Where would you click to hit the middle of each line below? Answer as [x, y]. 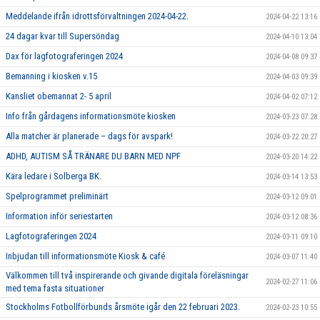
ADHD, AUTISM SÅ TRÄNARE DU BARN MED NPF [93, 156]
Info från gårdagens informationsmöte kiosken [91, 116]
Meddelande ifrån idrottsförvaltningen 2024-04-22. [97, 16]
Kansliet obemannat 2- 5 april [59, 96]
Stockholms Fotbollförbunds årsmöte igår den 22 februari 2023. [123, 306]
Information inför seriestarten [59, 216]
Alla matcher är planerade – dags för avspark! [89, 136]
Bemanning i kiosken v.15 [51, 76]
